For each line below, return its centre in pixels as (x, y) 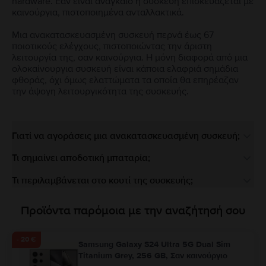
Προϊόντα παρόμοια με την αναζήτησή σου (133, 210)
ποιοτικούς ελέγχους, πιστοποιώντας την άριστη (112, 47)
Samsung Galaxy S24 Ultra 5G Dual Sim (154, 244)
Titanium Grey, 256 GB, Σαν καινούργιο (153, 255)
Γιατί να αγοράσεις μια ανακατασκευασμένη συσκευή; (126, 136)
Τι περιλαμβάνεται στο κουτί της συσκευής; (102, 180)
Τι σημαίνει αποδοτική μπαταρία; (81, 158)
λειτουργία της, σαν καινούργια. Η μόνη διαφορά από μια (130, 58)
